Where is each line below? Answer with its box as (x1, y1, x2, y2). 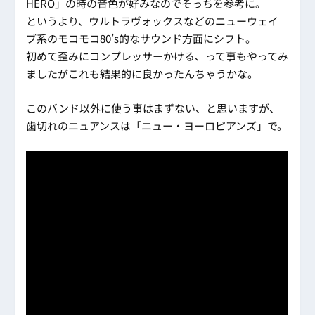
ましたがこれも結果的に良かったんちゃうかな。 (26, 66, 259, 82)
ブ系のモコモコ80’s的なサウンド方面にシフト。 (26, 31, 257, 46)
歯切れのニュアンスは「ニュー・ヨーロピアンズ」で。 (26, 118, 288, 134)
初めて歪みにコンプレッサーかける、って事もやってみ (26, 49, 289, 64)
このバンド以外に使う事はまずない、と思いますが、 (26, 101, 281, 116)
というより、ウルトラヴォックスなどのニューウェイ (26, 13, 279, 29)
